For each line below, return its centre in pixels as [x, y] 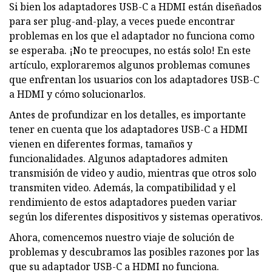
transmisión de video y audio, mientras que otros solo [133, 173]
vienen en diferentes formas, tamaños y [101, 144]
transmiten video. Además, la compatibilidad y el [122, 187]
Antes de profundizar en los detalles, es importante [127, 114]
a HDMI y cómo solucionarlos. [77, 94]
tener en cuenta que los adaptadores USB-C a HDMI [128, 129]
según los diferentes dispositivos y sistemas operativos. [136, 216]
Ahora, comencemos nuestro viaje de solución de [122, 237]
